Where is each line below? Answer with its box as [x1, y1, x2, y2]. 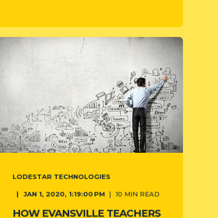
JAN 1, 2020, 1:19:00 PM [23, 190, 105, 198]
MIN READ [124, 190, 160, 198]
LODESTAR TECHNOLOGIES [12, 172, 111, 181]
